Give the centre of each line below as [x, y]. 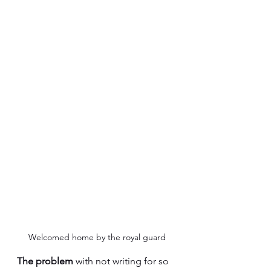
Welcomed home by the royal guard [97, 237]
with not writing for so [123, 261]
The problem [46, 261]
